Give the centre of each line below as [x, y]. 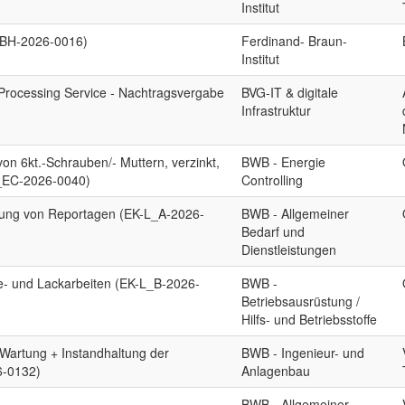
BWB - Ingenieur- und [303, 353]
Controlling [273, 180]
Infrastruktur [277, 110]
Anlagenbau [276, 371]
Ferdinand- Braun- [295, 41]
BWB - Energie [284, 162]
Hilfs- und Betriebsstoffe [310, 319]
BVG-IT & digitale [290, 92]
